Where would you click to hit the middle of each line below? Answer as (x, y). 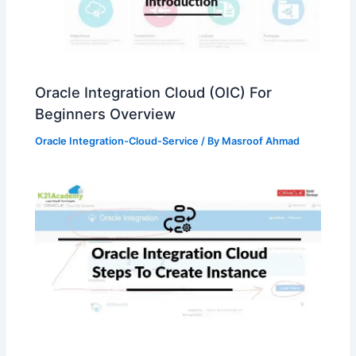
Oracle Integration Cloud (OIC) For (154, 92)
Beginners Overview (106, 113)
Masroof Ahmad (261, 141)
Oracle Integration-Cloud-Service (117, 141)
